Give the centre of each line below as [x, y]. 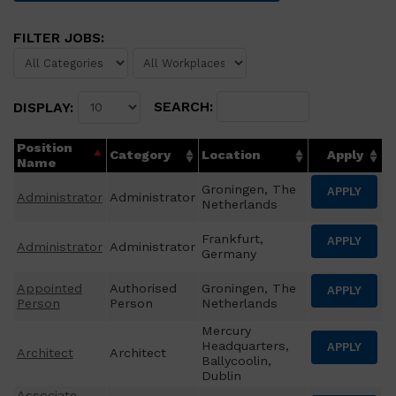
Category [140, 154]
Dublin [221, 375]
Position [44, 147]
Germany [228, 253]
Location [231, 154]
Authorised [143, 288]
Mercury [226, 330]
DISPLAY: [46, 107]
